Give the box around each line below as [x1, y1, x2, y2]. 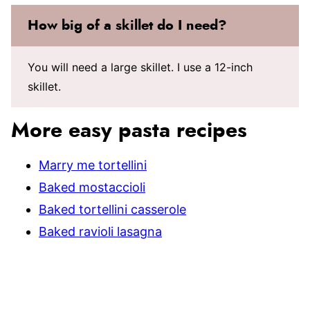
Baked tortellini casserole [39, 202, 186, 217]
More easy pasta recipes [11, 120, 247, 141]
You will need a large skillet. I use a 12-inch [28, 60, 253, 74]
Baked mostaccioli [39, 180, 145, 194]
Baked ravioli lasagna [39, 224, 162, 239]
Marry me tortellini [39, 158, 147, 172]
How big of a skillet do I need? [28, 19, 227, 33]
